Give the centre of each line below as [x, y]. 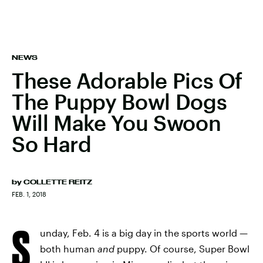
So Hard [52, 144]
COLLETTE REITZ [58, 182]
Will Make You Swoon [117, 123]
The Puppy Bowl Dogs [119, 102]
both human [69, 249]
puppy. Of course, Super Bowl [182, 249]
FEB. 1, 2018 [29, 194]
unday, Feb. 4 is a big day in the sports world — [144, 233]
